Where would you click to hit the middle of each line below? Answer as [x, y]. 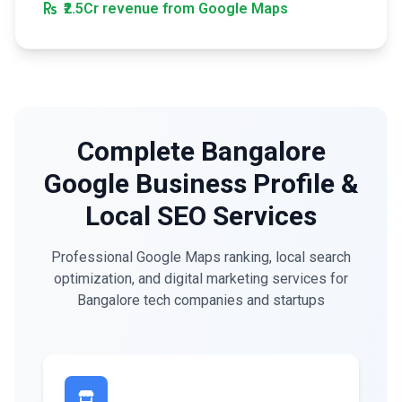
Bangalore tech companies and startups [201, 300]
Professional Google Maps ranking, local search [201, 257]
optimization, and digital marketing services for [201, 279]
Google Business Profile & [201, 184]
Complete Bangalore [201, 151]
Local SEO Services [201, 216]
